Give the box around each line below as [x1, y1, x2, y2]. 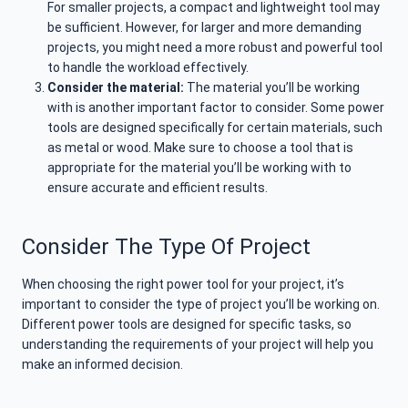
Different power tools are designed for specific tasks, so [22, 317, 352, 332]
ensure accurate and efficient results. [47, 180, 268, 196]
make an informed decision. [22, 357, 183, 372]
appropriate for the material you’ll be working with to [47, 160, 352, 176]
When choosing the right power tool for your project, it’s [22, 277, 344, 292]
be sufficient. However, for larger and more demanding [47, 20, 362, 36]
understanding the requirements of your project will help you [22, 337, 373, 352]
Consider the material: [47, 80, 184, 96]
